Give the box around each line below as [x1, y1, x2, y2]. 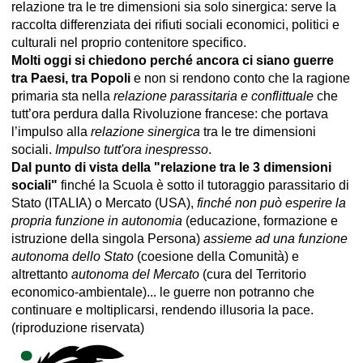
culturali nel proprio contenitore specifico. [11, 35, 246, 49]
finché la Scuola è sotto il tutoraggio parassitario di [58, 177, 349, 192]
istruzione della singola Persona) [11, 231, 203, 246]
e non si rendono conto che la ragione [130, 70, 350, 85]
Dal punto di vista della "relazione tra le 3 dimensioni [11, 160, 331, 174]
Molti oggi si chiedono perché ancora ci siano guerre [11, 53, 334, 67]
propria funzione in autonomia [11, 213, 182, 228]
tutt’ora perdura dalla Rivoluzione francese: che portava [11, 106, 328, 121]
